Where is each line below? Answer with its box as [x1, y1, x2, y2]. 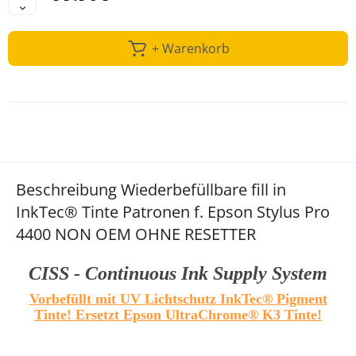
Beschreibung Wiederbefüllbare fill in [16, 179, 286, 201]
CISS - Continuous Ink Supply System [29, 263, 327, 284]
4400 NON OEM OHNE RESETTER [16, 223, 256, 246]
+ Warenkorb [151, 40, 230, 58]
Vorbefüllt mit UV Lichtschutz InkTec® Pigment [29, 291, 327, 308]
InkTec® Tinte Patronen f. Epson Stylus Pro [16, 201, 330, 223]
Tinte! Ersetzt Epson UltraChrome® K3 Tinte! [34, 307, 322, 323]
